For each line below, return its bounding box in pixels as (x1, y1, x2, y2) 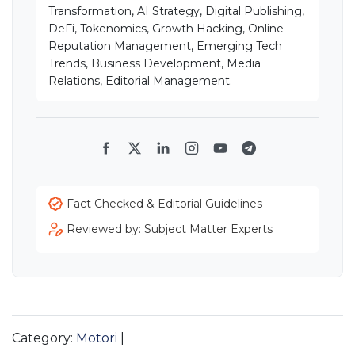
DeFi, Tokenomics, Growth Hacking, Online (48, 21, 284, 36)
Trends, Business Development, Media (48, 56, 261, 71)
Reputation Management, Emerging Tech (48, 39, 282, 54)
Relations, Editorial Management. (48, 74, 232, 89)
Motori (76, 330, 117, 346)
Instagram (190, 149, 255, 165)
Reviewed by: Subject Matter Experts (67, 222, 273, 237)
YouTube (219, 149, 279, 165)
